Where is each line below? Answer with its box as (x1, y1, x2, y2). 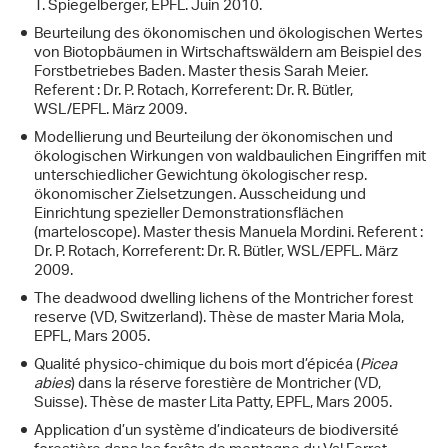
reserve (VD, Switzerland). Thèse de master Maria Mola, (34, 303, 404, 335)
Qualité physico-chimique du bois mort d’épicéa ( (34, 350, 360, 382)
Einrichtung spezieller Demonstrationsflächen (34, 199, 344, 231)
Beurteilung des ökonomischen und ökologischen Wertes (34, 19, 423, 51)
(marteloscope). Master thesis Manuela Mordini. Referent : (34, 218, 423, 250)
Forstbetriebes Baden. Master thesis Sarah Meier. (34, 57, 368, 89)
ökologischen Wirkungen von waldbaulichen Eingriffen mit (34, 142, 426, 174)
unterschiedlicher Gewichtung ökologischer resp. (34, 161, 367, 193)
